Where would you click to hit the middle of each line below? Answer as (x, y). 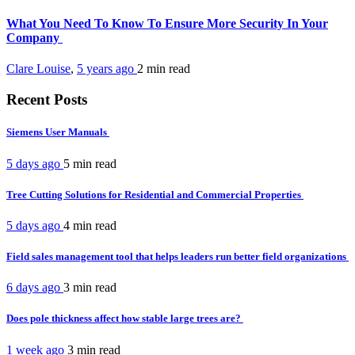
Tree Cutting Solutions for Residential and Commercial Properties (155, 194)
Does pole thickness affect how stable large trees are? (125, 319)
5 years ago (107, 69)
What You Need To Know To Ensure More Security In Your (167, 24)
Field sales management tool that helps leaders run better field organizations (177, 257)
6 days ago (35, 288)
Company (34, 38)
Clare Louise (38, 69)
